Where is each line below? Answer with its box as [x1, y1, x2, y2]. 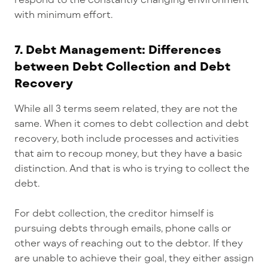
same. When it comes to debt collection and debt [14, 117, 249, 129]
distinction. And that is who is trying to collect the [14, 162, 249, 174]
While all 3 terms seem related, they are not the [14, 102, 237, 114]
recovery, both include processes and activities [14, 132, 239, 144]
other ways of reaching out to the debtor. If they [14, 237, 243, 249]
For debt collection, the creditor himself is [14, 207, 214, 219]
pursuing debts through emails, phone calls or [14, 222, 232, 234]
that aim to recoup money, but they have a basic [14, 147, 242, 159]
